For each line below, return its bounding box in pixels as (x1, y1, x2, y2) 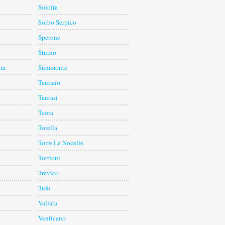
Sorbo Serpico (38, 18, 76, 27)
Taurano (38, 78, 60, 87)
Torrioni (38, 153, 60, 163)
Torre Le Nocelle (38, 138, 83, 148)
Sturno (38, 48, 56, 57)
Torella (38, 123, 57, 133)
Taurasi (38, 93, 58, 102)
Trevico (38, 168, 59, 178)
